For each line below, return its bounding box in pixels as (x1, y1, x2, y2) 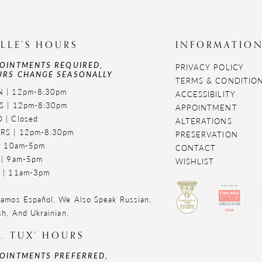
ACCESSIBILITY (175, 88, 236, 100)
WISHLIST (175, 156, 215, 167)
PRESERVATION (175, 129, 238, 140)
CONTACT (175, 142, 216, 154)
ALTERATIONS (175, 115, 232, 127)
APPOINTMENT (175, 102, 237, 113)
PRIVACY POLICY (175, 61, 244, 73)
